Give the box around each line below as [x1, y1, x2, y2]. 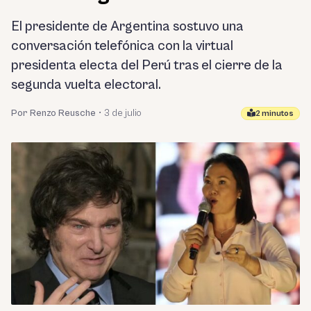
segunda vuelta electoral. [11, 77, 161, 93]
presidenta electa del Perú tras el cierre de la [11, 58, 283, 74]
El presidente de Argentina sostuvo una [11, 19, 244, 35]
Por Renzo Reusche [11, 108, 96, 119]
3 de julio [104, 108, 142, 119]
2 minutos [255, 108, 294, 118]
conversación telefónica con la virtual [11, 38, 233, 54]
